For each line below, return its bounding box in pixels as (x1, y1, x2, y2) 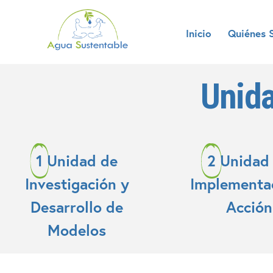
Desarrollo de (30, 196, 124, 217)
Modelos (48, 219, 107, 240)
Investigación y (24, 173, 129, 194)
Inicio (185, 26, 211, 40)
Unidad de (47, 150, 118, 171)
